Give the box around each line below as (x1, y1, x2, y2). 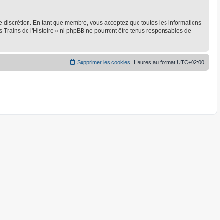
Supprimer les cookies (77, 59, 130, 65)
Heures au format (134, 59, 177, 65)
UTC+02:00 (177, 59, 204, 65)
